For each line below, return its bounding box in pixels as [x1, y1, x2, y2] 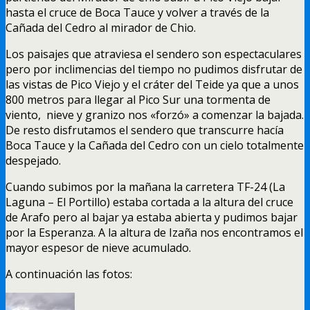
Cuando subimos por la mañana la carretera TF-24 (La [6, 179, 285, 194]
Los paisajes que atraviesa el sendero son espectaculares [6, 46, 302, 62]
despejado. [6, 152, 61, 168]
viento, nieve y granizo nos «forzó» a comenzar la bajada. [6, 107, 304, 122]
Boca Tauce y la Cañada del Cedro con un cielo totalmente [6, 137, 304, 153]
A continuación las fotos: [6, 266, 132, 282]
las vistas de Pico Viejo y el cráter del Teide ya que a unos [6, 76, 299, 92]
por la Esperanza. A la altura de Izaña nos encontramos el [6, 224, 303, 240]
